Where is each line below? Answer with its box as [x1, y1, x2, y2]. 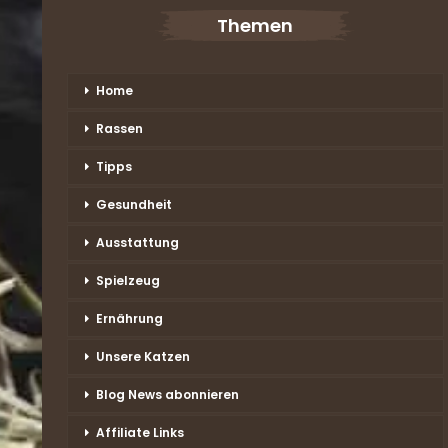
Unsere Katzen [96, 347, 190, 365]
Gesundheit [96, 195, 172, 213]
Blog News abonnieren [96, 385, 239, 403]
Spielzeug [96, 271, 160, 289]
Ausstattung [96, 233, 179, 251]
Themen [217, 13, 294, 39]
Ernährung [96, 309, 163, 327]
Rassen [96, 119, 143, 137]
